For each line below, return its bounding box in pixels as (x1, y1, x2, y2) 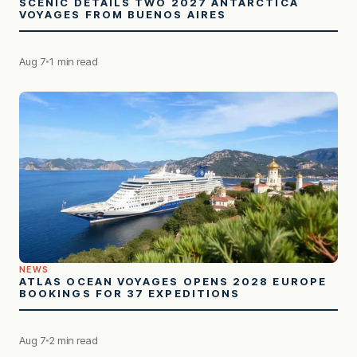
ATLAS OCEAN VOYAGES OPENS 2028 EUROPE (19, 274, 327, 288)
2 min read (49, 333, 98, 347)
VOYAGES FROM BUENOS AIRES (19, 7, 227, 21)
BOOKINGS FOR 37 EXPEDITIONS (19, 286, 241, 300)
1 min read (49, 54, 98, 68)
